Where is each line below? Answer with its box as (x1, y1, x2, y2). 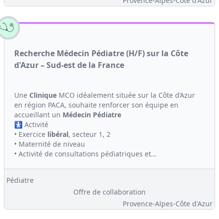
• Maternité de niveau (14, 139, 85, 149)
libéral (47, 130, 68, 139)
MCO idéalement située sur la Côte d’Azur (57, 90, 195, 100)
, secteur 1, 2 (68, 130, 110, 139)
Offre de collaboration (73, 187, 146, 197)
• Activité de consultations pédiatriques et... (14, 149, 157, 158)
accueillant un (14, 110, 63, 119)
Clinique (29, 90, 57, 100)
